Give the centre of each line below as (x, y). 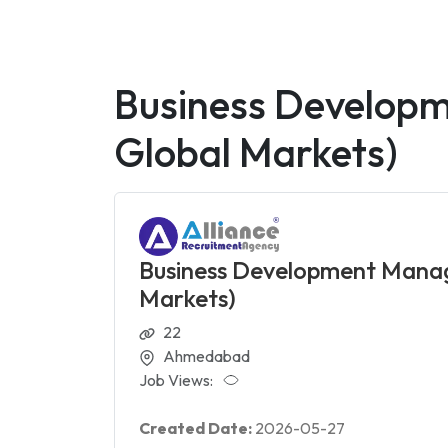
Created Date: (197, 427)
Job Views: (176, 379)
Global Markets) (256, 152)
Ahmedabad (206, 355)
